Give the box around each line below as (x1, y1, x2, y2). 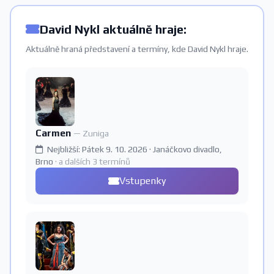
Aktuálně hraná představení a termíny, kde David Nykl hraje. (26, 44, 248, 54)
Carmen (35, 127, 73, 139)
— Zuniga (73, 128, 109, 138)
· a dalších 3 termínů (55, 157, 130, 166)
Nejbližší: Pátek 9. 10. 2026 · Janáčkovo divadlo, (45, 144, 222, 154)
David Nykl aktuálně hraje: (40, 22, 187, 36)
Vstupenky (119, 175, 166, 187)
